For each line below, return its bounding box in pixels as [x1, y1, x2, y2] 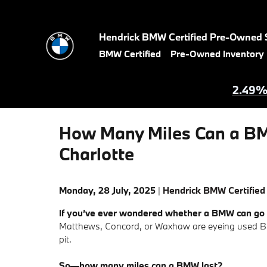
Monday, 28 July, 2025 [59, 184, 156, 196]
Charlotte [59, 142, 134, 165]
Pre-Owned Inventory [170, 48, 264, 60]
